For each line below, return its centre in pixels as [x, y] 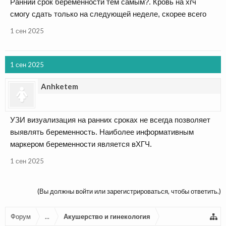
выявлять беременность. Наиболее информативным [102, 132]
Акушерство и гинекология [107, 216]
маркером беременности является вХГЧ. [81, 144]
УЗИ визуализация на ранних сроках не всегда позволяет [110, 120]
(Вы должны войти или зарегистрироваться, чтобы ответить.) [129, 191]
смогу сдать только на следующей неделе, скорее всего [108, 14]
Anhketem [60, 86]
